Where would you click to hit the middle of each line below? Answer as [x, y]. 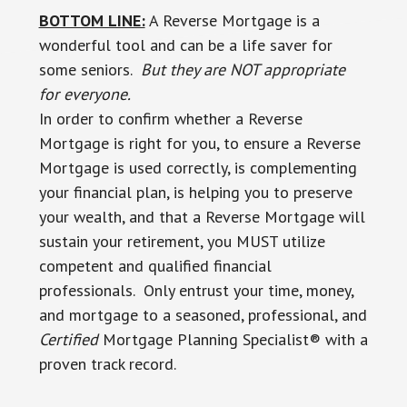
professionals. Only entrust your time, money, [196, 290]
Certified [70, 339]
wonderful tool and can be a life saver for [185, 45]
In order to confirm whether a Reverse [170, 119]
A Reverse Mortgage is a [232, 20]
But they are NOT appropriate [243, 69]
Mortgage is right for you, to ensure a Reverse [199, 143]
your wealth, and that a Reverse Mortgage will [202, 217]
